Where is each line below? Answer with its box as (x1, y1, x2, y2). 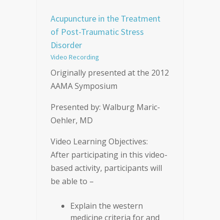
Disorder (51, 39, 82, 51)
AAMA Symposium (51, 81, 117, 91)
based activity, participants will (51, 163, 162, 173)
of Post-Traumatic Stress (51, 26, 144, 37)
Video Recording (51, 53, 99, 61)
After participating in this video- (51, 149, 167, 160)
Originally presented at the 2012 (51, 67, 169, 78)
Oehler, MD (51, 115, 93, 126)
